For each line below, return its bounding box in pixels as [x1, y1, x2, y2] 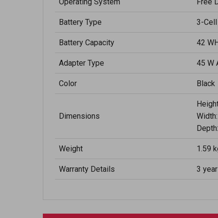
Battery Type [59, 18, 102, 27]
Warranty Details [59, 164, 115, 174]
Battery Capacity [59, 38, 114, 47]
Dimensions [59, 111, 100, 121]
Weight [59, 144, 83, 153]
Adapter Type [59, 58, 104, 68]
